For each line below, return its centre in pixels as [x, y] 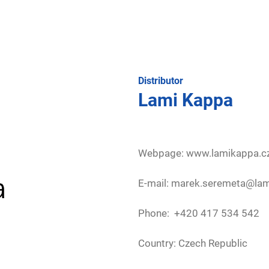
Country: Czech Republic [193, 243]
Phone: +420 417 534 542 [199, 213]
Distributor [161, 81]
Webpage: [162, 153]
